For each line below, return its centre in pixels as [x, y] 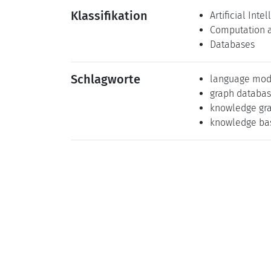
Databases [232, 44]
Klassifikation [109, 16]
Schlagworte [106, 79]
